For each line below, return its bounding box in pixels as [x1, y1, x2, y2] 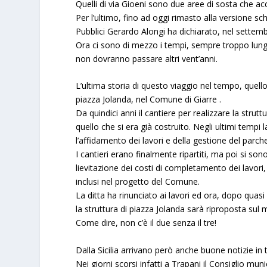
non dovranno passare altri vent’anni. [76, 52, 218, 64]
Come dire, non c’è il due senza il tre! [76, 217, 217, 229]
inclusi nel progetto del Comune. [76, 176, 200, 188]
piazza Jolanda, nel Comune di [76, 94, 194, 105]
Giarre [194, 94, 220, 105]
